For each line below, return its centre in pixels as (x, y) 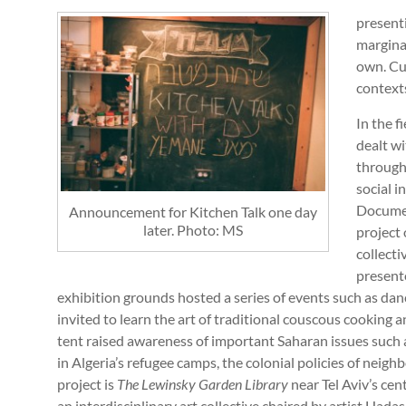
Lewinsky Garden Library (216, 384)
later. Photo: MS (193, 229)
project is (87, 384)
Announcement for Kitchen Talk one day (193, 211)
